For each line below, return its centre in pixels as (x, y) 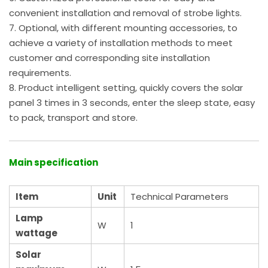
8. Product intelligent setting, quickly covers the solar (126, 88)
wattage (36, 233)
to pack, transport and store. (73, 118)
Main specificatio (51, 162)
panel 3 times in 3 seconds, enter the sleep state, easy (132, 103)
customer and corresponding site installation (109, 58)
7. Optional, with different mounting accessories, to (123, 28)
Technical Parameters (179, 196)
